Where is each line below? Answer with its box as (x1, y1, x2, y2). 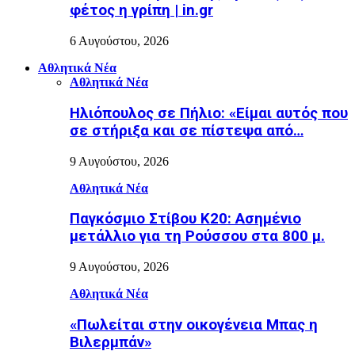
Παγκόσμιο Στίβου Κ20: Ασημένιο (70, 210, 301, 228)
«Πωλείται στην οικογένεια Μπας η (70, 315, 318, 334)
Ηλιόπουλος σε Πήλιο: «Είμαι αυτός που (70, 104, 348, 122)
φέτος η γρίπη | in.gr (70, 2, 213, 20)
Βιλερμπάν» (70, 333, 151, 351)
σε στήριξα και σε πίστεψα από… (70, 121, 303, 139)
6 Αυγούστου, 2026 (70, 34, 169, 48)
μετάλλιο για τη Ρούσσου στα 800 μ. (70, 227, 325, 246)
